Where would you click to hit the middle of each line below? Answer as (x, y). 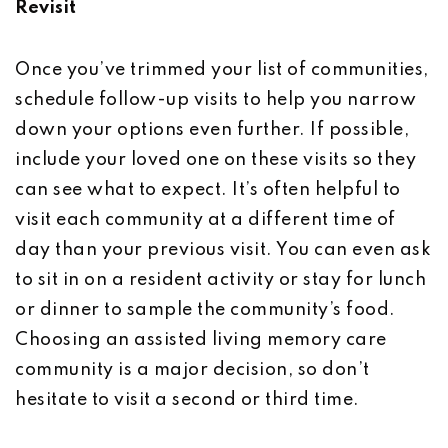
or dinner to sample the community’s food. (205, 310)
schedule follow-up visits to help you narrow (215, 100)
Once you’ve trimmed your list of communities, (222, 70)
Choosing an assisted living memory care (201, 340)
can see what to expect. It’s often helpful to (208, 190)
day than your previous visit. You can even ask (223, 250)
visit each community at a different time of (205, 220)
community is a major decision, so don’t (192, 370)
